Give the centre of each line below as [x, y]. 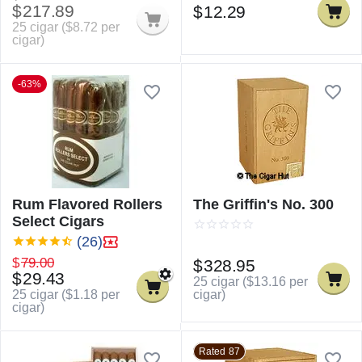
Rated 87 [219, 351]
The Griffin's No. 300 [263, 204]
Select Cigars [58, 221]
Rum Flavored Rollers [87, 204]
